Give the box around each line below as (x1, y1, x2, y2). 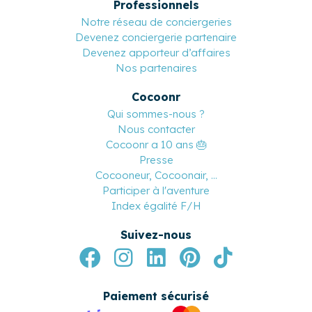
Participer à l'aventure (102, 184, 210, 198)
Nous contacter (117, 123, 195, 136)
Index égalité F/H (111, 199, 201, 213)
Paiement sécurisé (103, 289, 209, 304)
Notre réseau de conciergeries (80, 15, 232, 29)
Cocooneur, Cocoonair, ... (95, 169, 217, 182)
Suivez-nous (120, 228, 192, 242)
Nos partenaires (115, 61, 197, 75)
